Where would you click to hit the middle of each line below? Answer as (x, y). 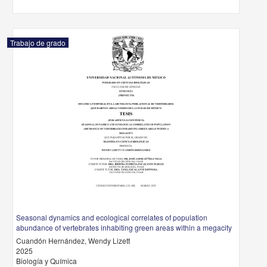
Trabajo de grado (38, 43)
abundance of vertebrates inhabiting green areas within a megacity (124, 227)
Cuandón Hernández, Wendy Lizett (73, 240)
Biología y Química (47, 261)
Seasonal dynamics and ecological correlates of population (112, 217)
